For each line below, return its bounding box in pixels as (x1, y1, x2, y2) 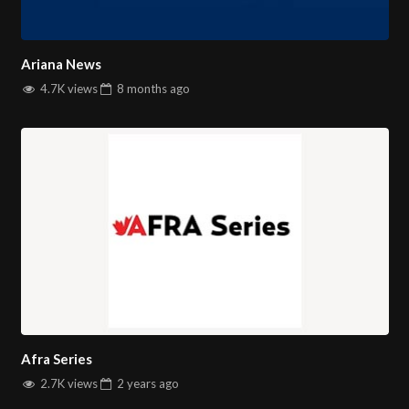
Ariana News (20, 55, 101, 72)
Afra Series (20, 350, 92, 367)
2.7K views (37, 376, 98, 392)
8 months (116, 81, 167, 97)
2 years (116, 376, 156, 392)
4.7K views (37, 81, 98, 97)
